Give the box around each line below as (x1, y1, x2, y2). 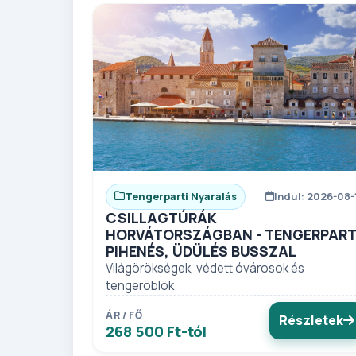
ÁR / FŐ (106, 308, 143, 322)
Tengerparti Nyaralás (125, 188, 237, 203)
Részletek (278, 311, 343, 329)
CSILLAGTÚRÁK (106, 207, 217, 227)
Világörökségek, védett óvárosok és (106, 259, 304, 277)
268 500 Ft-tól (106, 320, 207, 342)
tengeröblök (106, 277, 174, 294)
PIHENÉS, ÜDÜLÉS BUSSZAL (106, 241, 296, 261)
